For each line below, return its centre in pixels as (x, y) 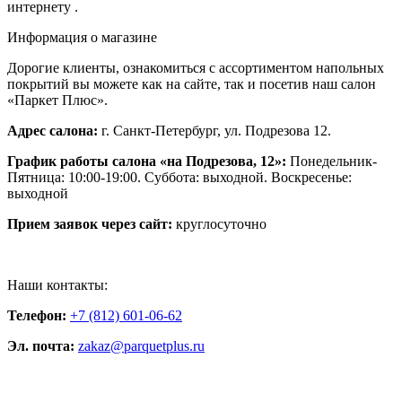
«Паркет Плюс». (57, 100)
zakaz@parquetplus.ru (141, 345)
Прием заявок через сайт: (90, 223)
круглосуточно (219, 223)
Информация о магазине (82, 37)
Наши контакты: (57, 284)
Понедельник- (333, 161)
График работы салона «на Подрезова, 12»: (149, 161)
